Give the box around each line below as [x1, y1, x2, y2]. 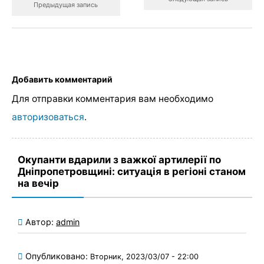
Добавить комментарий [12, 74, 113, 85]
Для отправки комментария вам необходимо [12, 93, 213, 104]
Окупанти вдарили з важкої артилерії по [18, 153, 221, 166]
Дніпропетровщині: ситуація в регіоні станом [18, 165, 246, 177]
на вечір [18, 177, 59, 189]
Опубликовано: [25, 250, 90, 261]
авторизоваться [12, 111, 84, 123]
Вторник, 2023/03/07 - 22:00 [90, 252, 199, 261]
